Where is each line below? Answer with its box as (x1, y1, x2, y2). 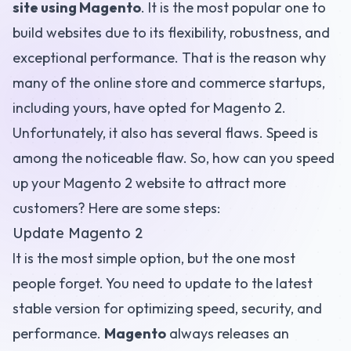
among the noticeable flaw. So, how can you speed (13, 149, 335, 167)
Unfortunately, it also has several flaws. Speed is (13, 124, 318, 142)
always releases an (169, 324, 289, 342)
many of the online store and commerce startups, (13, 74, 325, 92)
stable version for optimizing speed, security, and (13, 299, 322, 317)
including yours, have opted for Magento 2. (13, 99, 286, 117)
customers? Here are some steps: (13, 199, 220, 217)
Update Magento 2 (13, 224, 143, 242)
